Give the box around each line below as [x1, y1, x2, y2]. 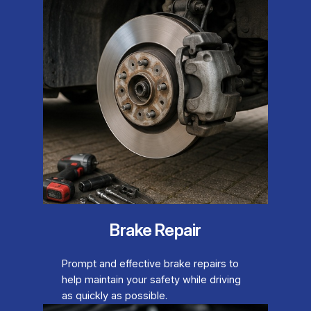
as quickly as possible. [61, 289, 167, 303]
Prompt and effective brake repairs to [61, 258, 239, 271]
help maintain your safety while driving [61, 274, 241, 287]
